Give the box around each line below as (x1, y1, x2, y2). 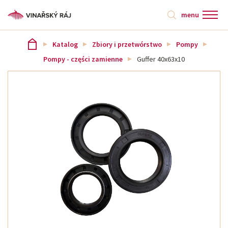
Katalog (52, 39, 78, 49)
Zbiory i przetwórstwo (92, 39, 162, 49)
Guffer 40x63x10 (137, 54, 185, 64)
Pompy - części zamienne (43, 54, 123, 64)
